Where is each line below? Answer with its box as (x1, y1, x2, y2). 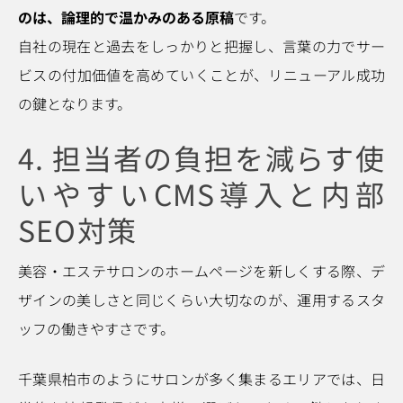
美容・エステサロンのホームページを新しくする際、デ (18, 260, 385, 282)
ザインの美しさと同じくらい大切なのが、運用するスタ (18, 289, 385, 310)
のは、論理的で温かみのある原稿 (18, 6, 234, 28)
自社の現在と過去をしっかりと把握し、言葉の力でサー (18, 35, 385, 57)
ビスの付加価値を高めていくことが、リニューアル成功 (18, 64, 385, 85)
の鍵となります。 (18, 93, 131, 114)
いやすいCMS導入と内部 (18, 173, 385, 214)
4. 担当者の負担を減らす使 (18, 137, 385, 178)
